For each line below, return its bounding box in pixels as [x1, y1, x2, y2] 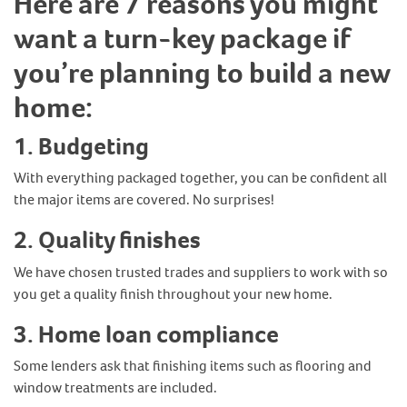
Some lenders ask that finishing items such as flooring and [14, 356, 372, 375]
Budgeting [38, 129, 149, 163]
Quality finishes [38, 223, 201, 256]
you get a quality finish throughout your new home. [14, 283, 333, 303]
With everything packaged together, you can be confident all [14, 168, 387, 187]
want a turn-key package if [14, 19, 350, 57]
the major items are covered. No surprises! [14, 190, 277, 209]
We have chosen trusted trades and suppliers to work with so [14, 262, 388, 282]
